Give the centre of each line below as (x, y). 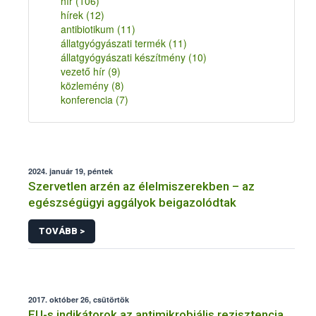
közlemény (86, 85)
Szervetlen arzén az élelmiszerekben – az (141, 186)
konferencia (88, 99)
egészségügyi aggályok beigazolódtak (132, 202)
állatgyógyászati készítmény (124, 57)
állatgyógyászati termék (115, 43)
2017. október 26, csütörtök (79, 299)
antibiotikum (89, 29)
